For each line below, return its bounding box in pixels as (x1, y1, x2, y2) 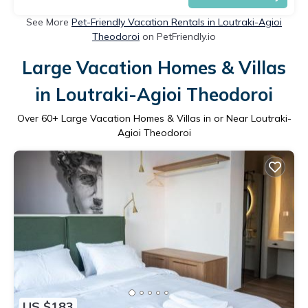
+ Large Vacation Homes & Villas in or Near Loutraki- (52, 111, 291, 124)
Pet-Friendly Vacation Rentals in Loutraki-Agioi (71, 15, 282, 28)
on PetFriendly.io (140, 30, 216, 43)
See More (26, 15, 71, 28)
